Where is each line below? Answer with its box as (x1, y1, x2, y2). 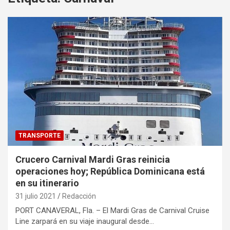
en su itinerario (15, 178, 79, 189)
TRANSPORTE (18, 132, 61, 140)
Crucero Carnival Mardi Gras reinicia (15, 154, 170, 165)
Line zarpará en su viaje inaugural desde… (15, 217, 154, 226)
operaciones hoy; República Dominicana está (15, 166, 205, 177)
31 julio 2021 (15, 192, 56, 201)
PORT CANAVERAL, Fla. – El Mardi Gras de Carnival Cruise (15, 206, 209, 216)
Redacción (62, 192, 96, 201)
